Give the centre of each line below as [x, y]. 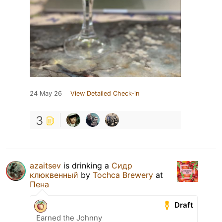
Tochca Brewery [123, 175]
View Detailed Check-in [105, 94]
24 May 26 [46, 94]
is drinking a [86, 166]
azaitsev [45, 166]
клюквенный [54, 175]
